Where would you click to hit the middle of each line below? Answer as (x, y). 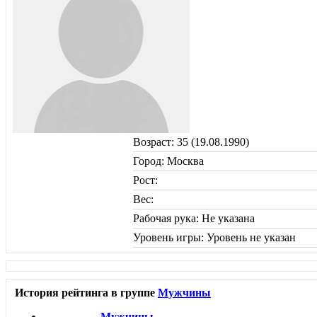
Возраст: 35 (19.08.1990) (191, 142)
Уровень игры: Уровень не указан (214, 237)
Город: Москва (168, 161)
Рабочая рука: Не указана (194, 218)
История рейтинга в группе (86, 292)
